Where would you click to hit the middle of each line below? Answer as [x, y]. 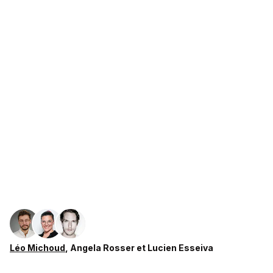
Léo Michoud [37, 248]
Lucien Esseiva [180, 248]
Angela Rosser [102, 248]
